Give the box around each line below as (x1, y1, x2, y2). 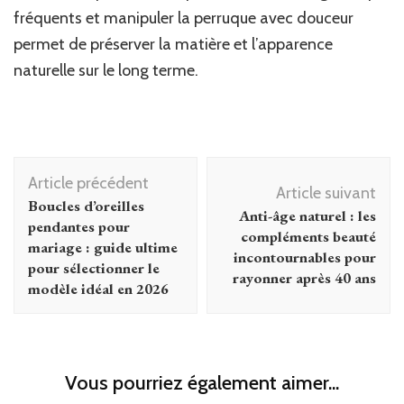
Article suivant (276, 182, 376, 203)
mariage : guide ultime (28, 236, 178, 257)
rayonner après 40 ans (233, 267, 376, 288)
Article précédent (28, 172, 149, 193)
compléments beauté (241, 225, 376, 246)
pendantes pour (28, 216, 130, 236)
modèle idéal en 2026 (28, 278, 169, 298)
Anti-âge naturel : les (239, 205, 376, 225)
